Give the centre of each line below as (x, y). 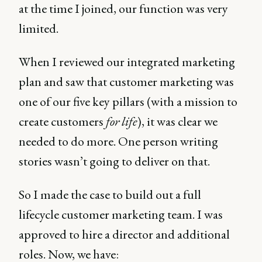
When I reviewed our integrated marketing (127, 62)
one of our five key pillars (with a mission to (128, 101)
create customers (62, 121)
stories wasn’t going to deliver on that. (114, 161)
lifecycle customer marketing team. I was (121, 214)
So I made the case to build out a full (110, 194)
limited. (39, 28)
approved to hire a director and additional (124, 234)
